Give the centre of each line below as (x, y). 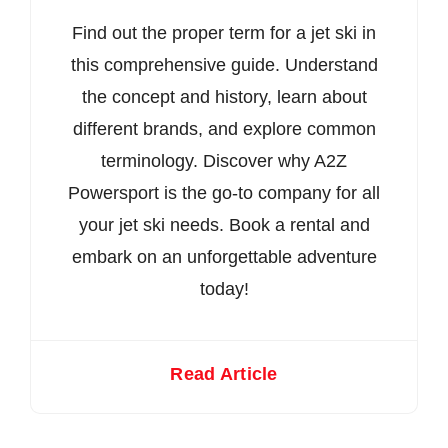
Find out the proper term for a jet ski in (224, 33)
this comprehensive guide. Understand (224, 65)
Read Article (224, 374)
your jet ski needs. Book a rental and (224, 225)
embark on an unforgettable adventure (224, 257)
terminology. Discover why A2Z (224, 161)
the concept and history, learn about (224, 97)
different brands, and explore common (224, 129)
